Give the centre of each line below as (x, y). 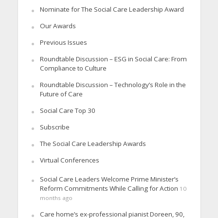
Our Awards (58, 26)
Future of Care (61, 94)
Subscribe (54, 127)
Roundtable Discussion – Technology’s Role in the (113, 84)
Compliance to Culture (73, 68)
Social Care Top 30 (67, 110)
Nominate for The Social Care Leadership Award (112, 9)
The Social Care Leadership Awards (93, 143)
